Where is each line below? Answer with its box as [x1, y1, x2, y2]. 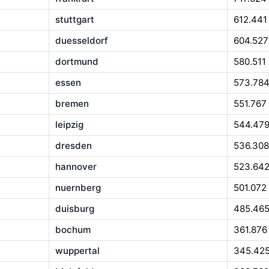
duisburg [55, 203, 94, 215]
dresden [55, 140, 92, 152]
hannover [55, 161, 97, 173]
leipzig [55, 119, 83, 131]
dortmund [55, 56, 98, 68]
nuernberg [55, 182, 101, 194]
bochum [55, 224, 91, 236]
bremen [55, 98, 89, 110]
